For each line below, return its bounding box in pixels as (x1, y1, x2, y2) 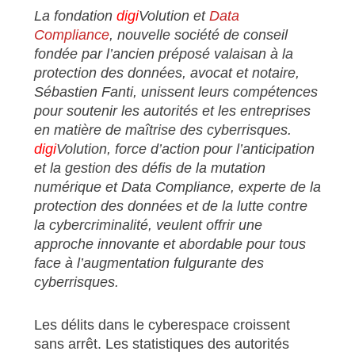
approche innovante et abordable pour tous (33, 235, 306, 252)
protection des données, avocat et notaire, (33, 64, 300, 81)
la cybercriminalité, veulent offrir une (33, 216, 262, 233)
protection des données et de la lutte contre (33, 197, 307, 214)
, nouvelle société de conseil (109, 26, 288, 43)
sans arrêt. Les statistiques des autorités (33, 335, 289, 352)
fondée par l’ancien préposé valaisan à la (33, 45, 293, 62)
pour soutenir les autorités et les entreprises (33, 102, 311, 119)
